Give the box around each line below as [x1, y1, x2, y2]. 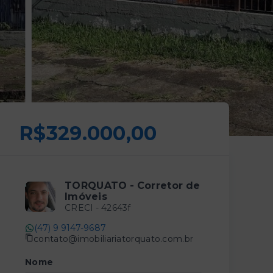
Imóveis [65, 191, 108, 202]
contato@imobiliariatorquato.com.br [34, 233, 194, 244]
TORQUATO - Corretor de [65, 180, 200, 191]
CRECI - [65, 202, 101, 213]
